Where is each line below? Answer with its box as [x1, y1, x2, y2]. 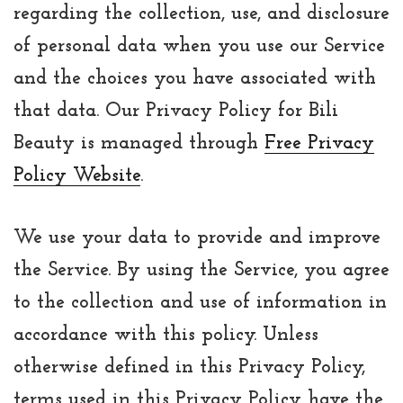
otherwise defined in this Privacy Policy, [13, 357, 365, 379]
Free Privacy [264, 133, 374, 155]
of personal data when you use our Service [13, 36, 385, 58]
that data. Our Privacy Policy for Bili [13, 101, 338, 122]
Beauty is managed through [13, 133, 264, 155]
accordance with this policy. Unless [13, 325, 318, 346]
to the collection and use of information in [13, 292, 387, 314]
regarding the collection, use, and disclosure [13, 4, 390, 25]
